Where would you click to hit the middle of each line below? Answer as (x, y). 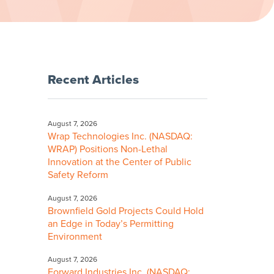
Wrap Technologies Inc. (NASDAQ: (120, 136)
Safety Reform (78, 175)
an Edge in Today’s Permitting (111, 224)
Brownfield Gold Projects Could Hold (126, 211)
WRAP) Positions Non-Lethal (108, 149)
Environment (75, 236)
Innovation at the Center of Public (120, 162)
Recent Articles (93, 80)
